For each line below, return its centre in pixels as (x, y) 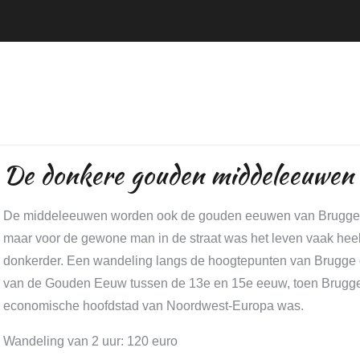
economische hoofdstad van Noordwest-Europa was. (153, 306)
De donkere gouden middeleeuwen (178, 175)
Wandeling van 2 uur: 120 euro (90, 341)
